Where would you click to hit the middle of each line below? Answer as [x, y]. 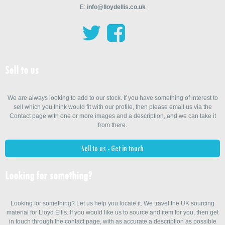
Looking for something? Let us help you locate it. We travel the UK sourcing [113, 203]
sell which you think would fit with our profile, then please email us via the [113, 107]
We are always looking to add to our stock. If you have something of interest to [113, 98]
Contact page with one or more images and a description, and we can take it [113, 116]
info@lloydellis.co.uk [116, 7]
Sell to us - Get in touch [113, 148]
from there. [113, 125]
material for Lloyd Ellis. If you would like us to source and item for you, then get [113, 212]
